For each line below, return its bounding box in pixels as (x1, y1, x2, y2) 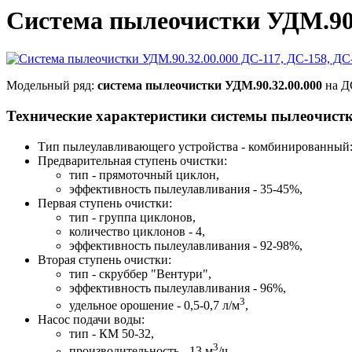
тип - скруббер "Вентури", (69, 266, 211, 280)
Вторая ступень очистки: (38, 252, 171, 266)
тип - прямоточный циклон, (69, 167, 219, 181)
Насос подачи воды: (38, 313, 145, 327)
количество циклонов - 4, (69, 224, 205, 238)
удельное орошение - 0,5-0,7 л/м (69, 299, 240, 313)
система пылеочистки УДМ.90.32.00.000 (97, 79, 322, 93)
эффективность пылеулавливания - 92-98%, (69, 238, 302, 252)
